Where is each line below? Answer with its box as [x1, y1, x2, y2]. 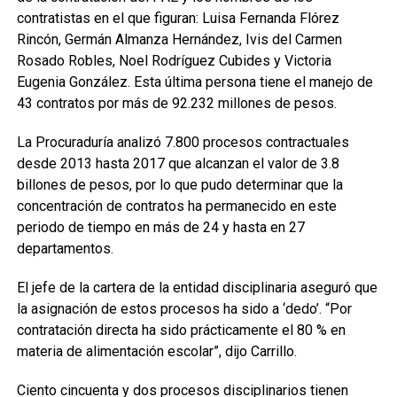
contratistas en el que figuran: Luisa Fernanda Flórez [16, 10, 339, 27]
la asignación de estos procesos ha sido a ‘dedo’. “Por [16, 300, 352, 317]
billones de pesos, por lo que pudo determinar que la [16, 176, 343, 193]
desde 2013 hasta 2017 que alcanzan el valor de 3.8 [16, 155, 339, 172]
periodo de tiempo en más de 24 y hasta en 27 [16, 219, 305, 236]
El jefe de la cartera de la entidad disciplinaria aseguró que [16, 279, 378, 296]
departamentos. [16, 240, 113, 257]
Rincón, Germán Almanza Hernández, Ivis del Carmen [16, 31, 342, 48]
